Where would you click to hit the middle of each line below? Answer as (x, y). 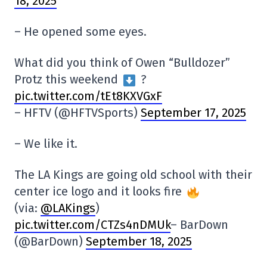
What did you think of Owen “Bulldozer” (122, 62)
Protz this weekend (68, 79)
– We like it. (46, 143)
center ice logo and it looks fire (100, 191)
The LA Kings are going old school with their (133, 174)
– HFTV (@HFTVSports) (77, 112)
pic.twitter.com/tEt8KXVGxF (88, 96)
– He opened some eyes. (80, 31)
